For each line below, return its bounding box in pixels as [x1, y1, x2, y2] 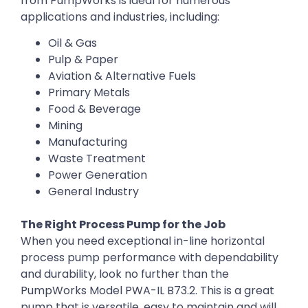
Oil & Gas [48, 35, 97, 52]
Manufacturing [48, 134, 127, 151]
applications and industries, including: [21, 8, 219, 25]
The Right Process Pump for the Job [21, 217, 225, 233]
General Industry [48, 184, 139, 200]
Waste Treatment [48, 151, 146, 167]
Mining [48, 118, 82, 134]
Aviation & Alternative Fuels [48, 68, 196, 85]
